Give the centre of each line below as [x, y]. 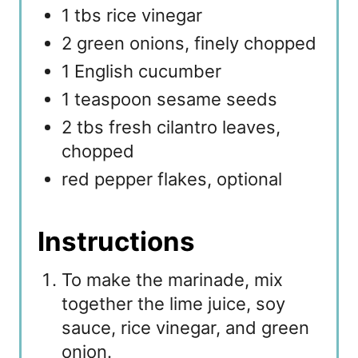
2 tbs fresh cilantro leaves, [171, 127]
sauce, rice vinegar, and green [185, 327]
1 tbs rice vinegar [132, 15]
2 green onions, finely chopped [189, 43]
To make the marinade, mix [172, 279]
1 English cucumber [141, 71]
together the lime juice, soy [173, 303]
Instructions [116, 241]
